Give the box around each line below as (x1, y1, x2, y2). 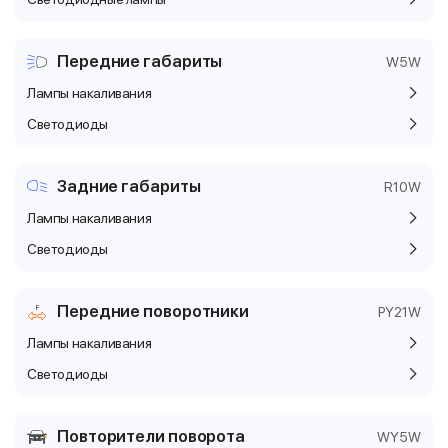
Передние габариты (57, 51, 223, 71)
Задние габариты (56, 176, 201, 196)
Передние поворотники (57, 301, 249, 321)
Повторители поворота (57, 426, 245, 446)
